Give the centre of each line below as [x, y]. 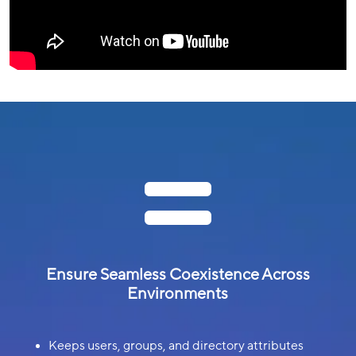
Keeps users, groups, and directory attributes [176, 346]
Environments [178, 294]
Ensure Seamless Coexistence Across [178, 275]
